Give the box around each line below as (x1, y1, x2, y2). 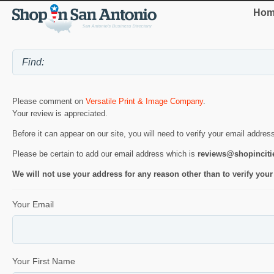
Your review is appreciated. (12, 109, 108, 119)
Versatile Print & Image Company (86, 97, 203, 106)
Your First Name (12, 256, 75, 267)
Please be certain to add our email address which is (12, 149, 198, 159)
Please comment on (12, 97, 86, 106)
